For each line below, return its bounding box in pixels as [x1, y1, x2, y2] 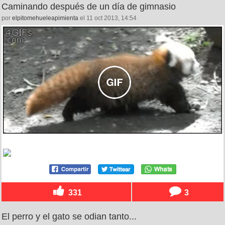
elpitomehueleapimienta [12, 15, 78, 22]
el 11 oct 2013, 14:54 [78, 15, 137, 22]
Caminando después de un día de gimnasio [2, 2, 176, 12]
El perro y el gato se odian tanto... [2, 211, 137, 222]
